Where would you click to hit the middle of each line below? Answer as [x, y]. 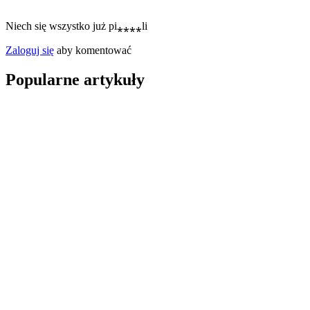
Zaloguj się [30, 51]
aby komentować [93, 51]
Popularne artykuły [75, 80]
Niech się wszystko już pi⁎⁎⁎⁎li [76, 26]
